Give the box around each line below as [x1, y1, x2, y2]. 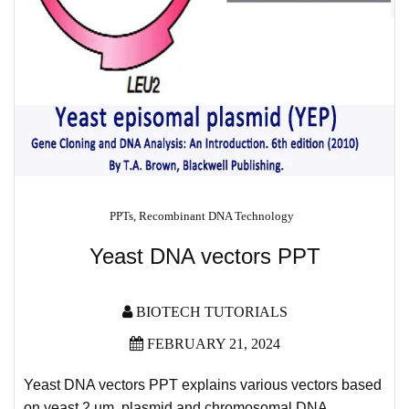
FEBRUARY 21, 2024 [142, 336, 280, 351]
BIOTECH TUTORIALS [135, 304, 288, 320]
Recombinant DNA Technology [138, 209, 294, 223]
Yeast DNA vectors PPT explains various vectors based [24, 377, 382, 393]
